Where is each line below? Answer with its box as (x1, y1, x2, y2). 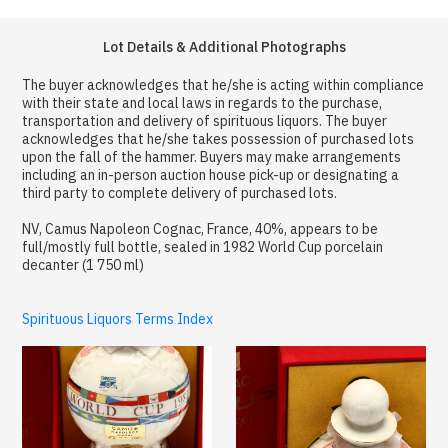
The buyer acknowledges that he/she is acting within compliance (22, 75, 425, 94)
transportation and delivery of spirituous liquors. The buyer (22, 111, 388, 130)
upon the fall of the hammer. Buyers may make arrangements (22, 147, 402, 166)
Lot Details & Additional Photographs (102, 37, 346, 56)
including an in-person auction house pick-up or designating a (22, 165, 400, 184)
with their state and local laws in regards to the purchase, (22, 93, 383, 112)
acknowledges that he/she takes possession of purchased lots (22, 129, 415, 148)
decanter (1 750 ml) (22, 255, 145, 274)
